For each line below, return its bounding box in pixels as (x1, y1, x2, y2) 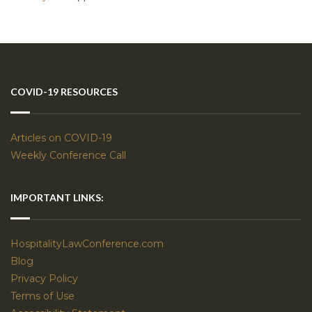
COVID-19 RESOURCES (10, 85, 118, 97)
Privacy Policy (10, 272, 78, 285)
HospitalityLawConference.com (10, 237, 164, 250)
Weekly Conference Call (10, 148, 129, 162)
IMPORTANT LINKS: (10, 191, 104, 203)
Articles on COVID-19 (10, 131, 112, 144)
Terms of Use (10, 289, 75, 302)
